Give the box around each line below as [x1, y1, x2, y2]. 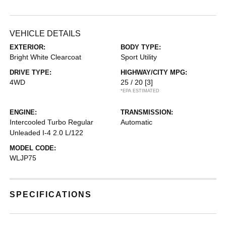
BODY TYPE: [121, 43, 161, 51]
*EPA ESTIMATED [121, 88, 159, 93]
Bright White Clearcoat [10, 53, 82, 61]
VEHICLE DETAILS [10, 29, 81, 38]
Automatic [121, 118, 152, 126]
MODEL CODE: [10, 144, 56, 152]
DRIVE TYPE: [10, 69, 52, 76]
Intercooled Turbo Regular [10, 118, 94, 126]
